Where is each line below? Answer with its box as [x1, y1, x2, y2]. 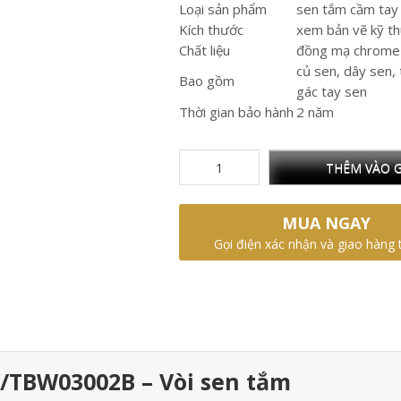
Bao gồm [179, 72, 235, 90]
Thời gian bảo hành [179, 103, 294, 121]
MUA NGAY [281, 212, 371, 234]
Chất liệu [179, 41, 231, 59]
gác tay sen [296, 82, 368, 100]
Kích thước [179, 21, 244, 38]
